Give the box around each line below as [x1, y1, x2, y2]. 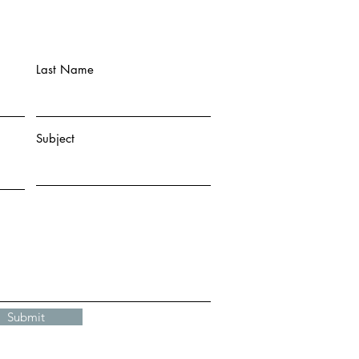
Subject [36, 131, 75, 147]
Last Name [36, 62, 94, 78]
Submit [6, 309, 45, 325]
